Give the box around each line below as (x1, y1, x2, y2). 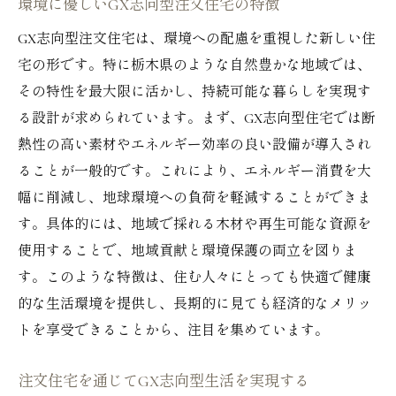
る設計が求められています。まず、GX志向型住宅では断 (18, 110, 376, 127)
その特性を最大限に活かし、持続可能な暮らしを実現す (18, 83, 371, 101)
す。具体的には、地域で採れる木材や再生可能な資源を (18, 216, 371, 233)
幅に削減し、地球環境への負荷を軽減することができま (18, 189, 371, 207)
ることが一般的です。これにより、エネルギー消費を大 (18, 163, 371, 180)
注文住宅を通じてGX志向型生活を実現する (18, 372, 309, 391)
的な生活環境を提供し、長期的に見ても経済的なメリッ (18, 295, 371, 313)
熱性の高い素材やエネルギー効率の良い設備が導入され (18, 136, 371, 154)
